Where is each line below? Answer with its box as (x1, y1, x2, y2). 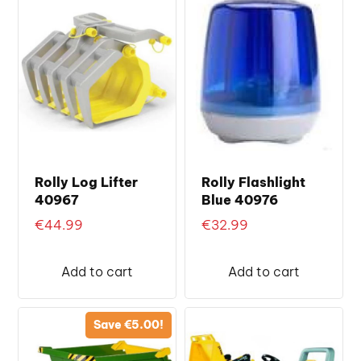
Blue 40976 (201, 191, 278, 208)
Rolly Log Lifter (35, 173, 139, 190)
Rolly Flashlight (201, 173, 305, 190)
